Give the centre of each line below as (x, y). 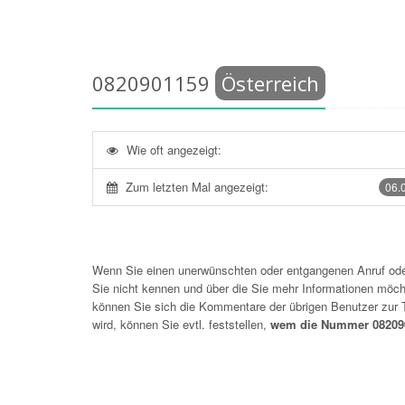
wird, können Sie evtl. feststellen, (181, 324)
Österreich (270, 83)
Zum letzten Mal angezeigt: (197, 187)
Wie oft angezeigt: (174, 150)
